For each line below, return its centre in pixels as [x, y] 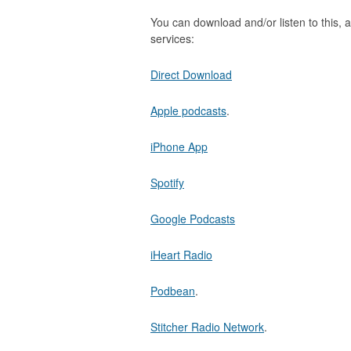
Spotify [167, 183]
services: [172, 38]
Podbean [173, 291]
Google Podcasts [193, 219]
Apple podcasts [188, 110]
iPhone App [179, 147]
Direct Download [191, 74]
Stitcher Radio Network [207, 327]
